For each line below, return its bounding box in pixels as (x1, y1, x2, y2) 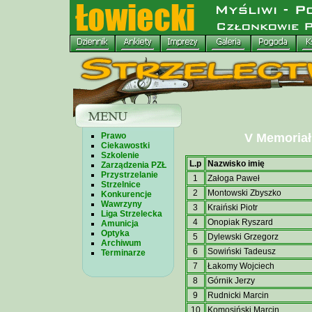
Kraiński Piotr (207, 203, 258, 212)
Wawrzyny (100, 199, 142, 209)
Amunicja (100, 219, 139, 228)
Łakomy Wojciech (207, 261, 274, 271)
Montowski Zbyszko (207, 188, 281, 198)
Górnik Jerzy (207, 276, 255, 286)
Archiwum (100, 238, 141, 248)
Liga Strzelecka (100, 209, 162, 219)
